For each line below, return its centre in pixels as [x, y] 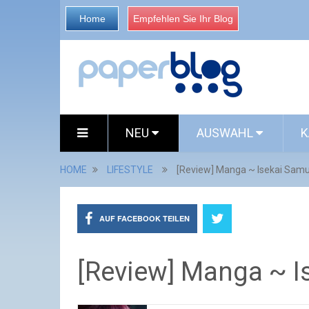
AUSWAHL [226, 133]
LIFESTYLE [130, 170]
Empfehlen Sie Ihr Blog [183, 19]
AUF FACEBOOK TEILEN [144, 218]
